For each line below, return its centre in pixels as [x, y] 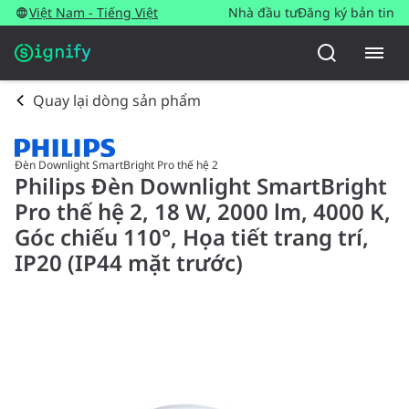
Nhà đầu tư [263, 12]
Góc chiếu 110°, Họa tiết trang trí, [192, 237]
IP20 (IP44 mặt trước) [129, 263]
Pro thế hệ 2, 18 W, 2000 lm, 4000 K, [203, 212]
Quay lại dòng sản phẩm [117, 100]
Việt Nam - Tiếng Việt [94, 12]
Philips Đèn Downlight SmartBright [201, 186]
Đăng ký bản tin [346, 12]
